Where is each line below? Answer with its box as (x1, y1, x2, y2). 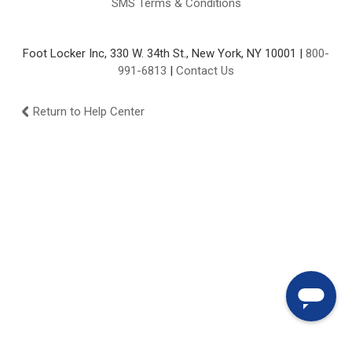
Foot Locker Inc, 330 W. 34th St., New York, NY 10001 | (23, 46, 306, 60)
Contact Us (176, 64, 234, 78)
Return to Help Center (33, 104, 145, 119)
